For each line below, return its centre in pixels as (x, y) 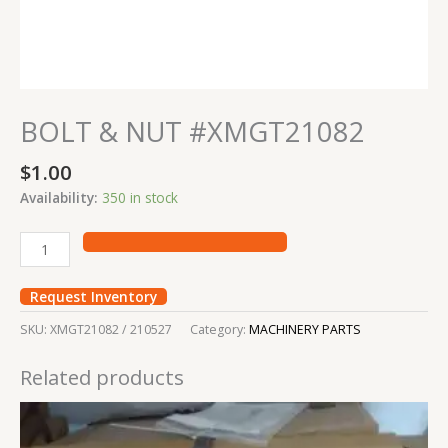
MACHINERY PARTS (305, 329)
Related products (102, 376)
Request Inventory (93, 296)
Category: (219, 329)
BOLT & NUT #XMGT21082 (192, 132)
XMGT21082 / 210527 (111, 329)
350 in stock (140, 198)
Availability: (59, 198)
